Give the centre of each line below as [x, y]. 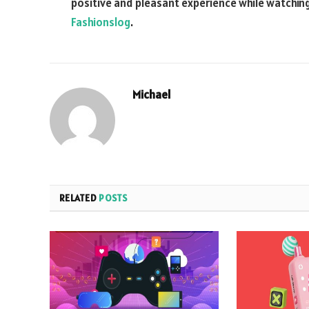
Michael [152, 95]
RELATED [79, 198]
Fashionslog [101, 22]
